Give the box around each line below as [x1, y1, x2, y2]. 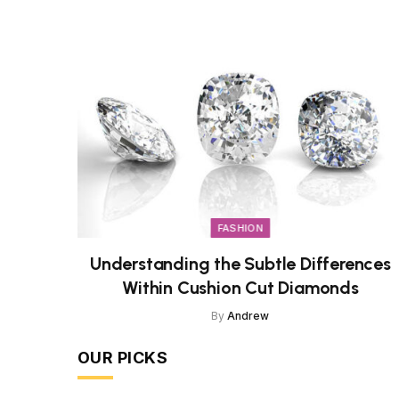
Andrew [227, 308, 270, 322]
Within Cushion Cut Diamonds [122, 276, 359, 298]
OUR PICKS [77, 347, 168, 367]
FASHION [217, 221, 264, 234]
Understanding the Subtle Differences [90, 252, 391, 274]
